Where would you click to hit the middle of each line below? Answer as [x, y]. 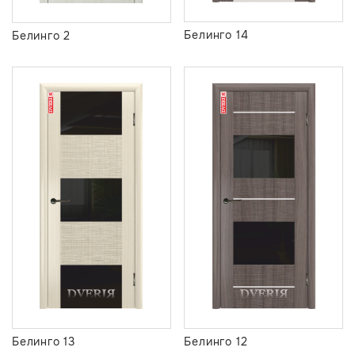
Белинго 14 [216, 35]
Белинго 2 [42, 36]
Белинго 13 [44, 341]
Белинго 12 [216, 341]
